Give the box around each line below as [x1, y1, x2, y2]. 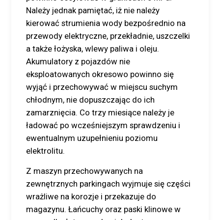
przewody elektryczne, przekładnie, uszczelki [26, 31, 190, 41]
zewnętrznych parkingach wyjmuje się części [26, 179, 191, 189]
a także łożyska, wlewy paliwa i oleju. [26, 44, 159, 54]
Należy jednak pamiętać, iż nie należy [26, 5, 160, 15]
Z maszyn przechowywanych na [26, 166, 143, 176]
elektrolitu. [26, 146, 65, 156]
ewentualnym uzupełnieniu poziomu [26, 133, 158, 143]
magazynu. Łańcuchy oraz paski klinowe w [26, 204, 181, 214]
